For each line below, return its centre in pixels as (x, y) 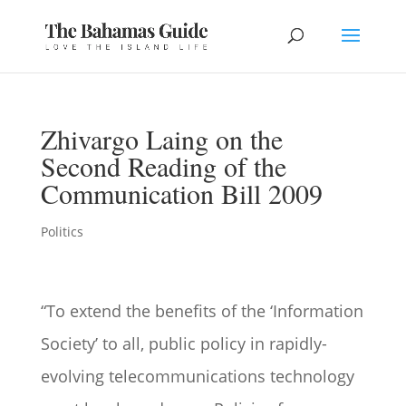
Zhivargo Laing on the (161, 139)
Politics (62, 232)
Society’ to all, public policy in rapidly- (184, 343)
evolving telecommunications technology (197, 376)
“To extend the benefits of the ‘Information (202, 311)
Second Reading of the (163, 166)
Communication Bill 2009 (181, 193)
